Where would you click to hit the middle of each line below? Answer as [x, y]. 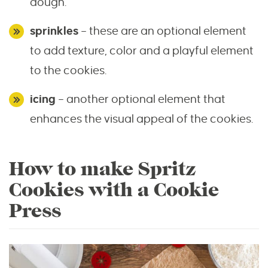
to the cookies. [68, 71]
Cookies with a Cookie [114, 190]
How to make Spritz [103, 169]
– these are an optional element [162, 31]
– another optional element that [142, 99]
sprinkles [54, 31]
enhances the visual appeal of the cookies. [141, 119]
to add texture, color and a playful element [142, 51]
